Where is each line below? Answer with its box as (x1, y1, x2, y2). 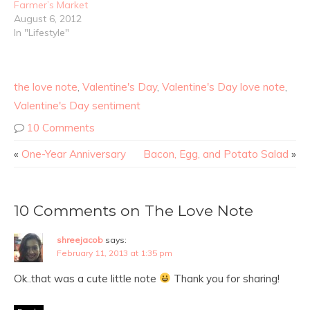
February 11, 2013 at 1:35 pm (57, 247, 172, 258)
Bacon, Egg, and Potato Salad (143, 147, 289, 161)
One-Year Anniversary (21, 147, 126, 161)
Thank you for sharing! (171, 271, 280, 285)
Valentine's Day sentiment (14, 98, 140, 112)
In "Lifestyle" (14, 26, 69, 39)
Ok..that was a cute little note (14, 271, 159, 285)
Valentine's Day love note (162, 80, 285, 93)
